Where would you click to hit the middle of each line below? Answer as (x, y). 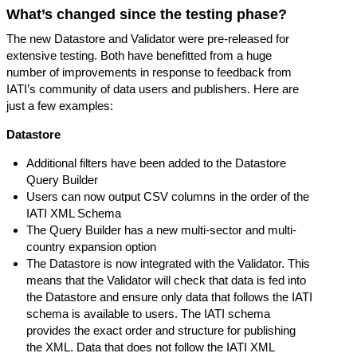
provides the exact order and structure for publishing (161, 330)
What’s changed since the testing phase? (147, 15)
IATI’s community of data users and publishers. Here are (153, 88)
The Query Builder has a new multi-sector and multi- (161, 229)
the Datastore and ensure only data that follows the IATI (169, 296)
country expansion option (91, 246)
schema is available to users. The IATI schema (148, 313)
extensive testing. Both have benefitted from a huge (139, 55)
